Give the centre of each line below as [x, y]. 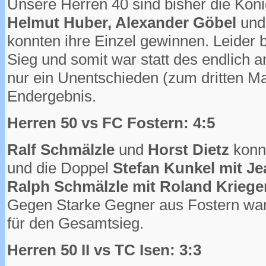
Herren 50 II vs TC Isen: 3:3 [104, 250]
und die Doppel [60, 168]
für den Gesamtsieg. [75, 224]
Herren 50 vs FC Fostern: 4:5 [111, 123]
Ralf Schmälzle [61, 150]
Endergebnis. [52, 96]
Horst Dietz [189, 150]
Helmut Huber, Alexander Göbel [122, 23]
